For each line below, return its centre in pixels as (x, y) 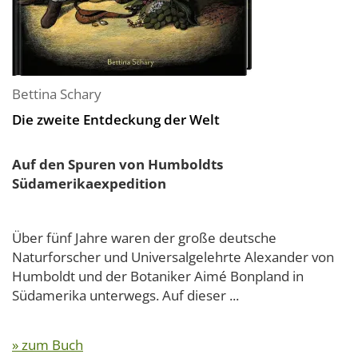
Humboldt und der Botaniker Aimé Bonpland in (158, 276)
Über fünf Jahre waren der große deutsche (144, 238)
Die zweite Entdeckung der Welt (116, 119)
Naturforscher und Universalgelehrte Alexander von (173, 257)
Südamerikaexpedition (89, 183)
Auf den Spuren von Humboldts (117, 164)
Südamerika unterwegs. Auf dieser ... (125, 295)
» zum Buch (48, 345)
